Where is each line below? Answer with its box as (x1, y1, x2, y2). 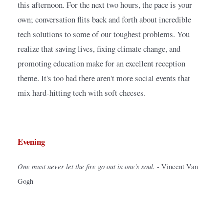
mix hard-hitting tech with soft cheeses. (18, 87, 146, 99)
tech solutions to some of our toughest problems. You (18, 28, 190, 40)
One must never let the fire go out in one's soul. (18, 161, 155, 172)
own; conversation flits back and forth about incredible (18, 14, 191, 25)
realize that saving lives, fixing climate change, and (18, 43, 180, 55)
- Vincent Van (157, 162, 198, 172)
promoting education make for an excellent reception (18, 58, 185, 69)
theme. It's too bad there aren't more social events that (18, 72, 190, 84)
